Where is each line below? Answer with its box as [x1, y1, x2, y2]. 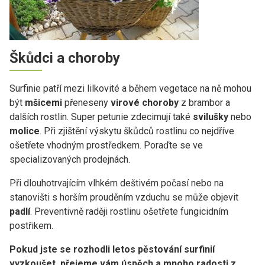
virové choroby [111, 96, 179, 108]
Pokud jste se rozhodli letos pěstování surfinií [9, 243, 215, 255]
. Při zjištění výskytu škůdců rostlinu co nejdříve [40, 125, 234, 137]
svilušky [193, 111, 228, 122]
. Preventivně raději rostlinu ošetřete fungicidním [30, 205, 228, 217]
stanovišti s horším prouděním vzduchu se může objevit [9, 191, 238, 203]
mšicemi [25, 96, 62, 108]
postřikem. [9, 219, 53, 231]
